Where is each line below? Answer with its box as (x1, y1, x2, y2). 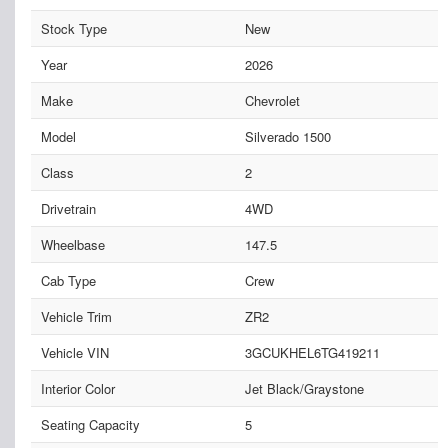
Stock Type (41, 18, 107, 38)
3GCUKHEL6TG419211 (244, 342, 380, 362)
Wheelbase (41, 234, 105, 254)
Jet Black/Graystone (244, 378, 364, 398)
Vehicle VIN (41, 342, 109, 362)
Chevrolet (244, 90, 300, 110)
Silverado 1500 (244, 126, 331, 146)
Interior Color (41, 378, 115, 398)
